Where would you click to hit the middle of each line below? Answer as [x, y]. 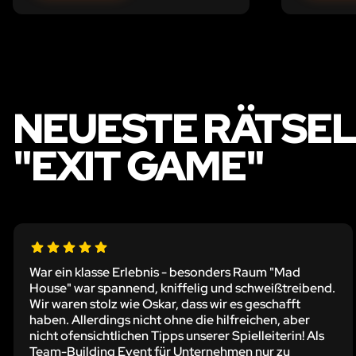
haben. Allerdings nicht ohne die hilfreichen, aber [170, 319]
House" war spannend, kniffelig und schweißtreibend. [182, 288]
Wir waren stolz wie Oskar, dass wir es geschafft [165, 304]
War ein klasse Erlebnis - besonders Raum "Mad [165, 272]
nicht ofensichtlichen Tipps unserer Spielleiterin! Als [177, 335]
